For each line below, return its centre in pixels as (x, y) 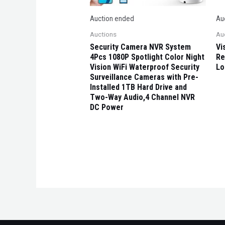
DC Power (106, 107)
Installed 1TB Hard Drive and (138, 87)
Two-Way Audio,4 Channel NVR (142, 97)
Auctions (103, 34)
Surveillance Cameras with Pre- (144, 77)
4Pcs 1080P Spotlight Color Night (147, 57)
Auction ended (112, 19)
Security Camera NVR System (140, 47)
